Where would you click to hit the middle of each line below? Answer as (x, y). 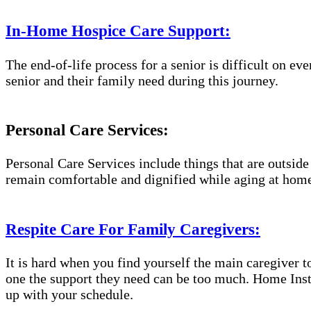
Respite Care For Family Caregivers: (133, 229)
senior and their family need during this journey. (142, 80)
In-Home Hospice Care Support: (118, 31)
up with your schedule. (69, 295)
